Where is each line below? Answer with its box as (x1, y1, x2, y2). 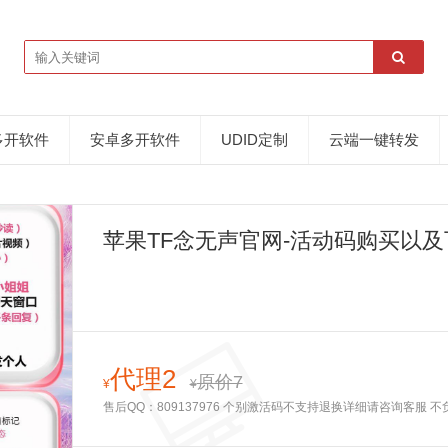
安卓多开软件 (89, 131, 180, 148)
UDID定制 (220, 131, 288, 148)
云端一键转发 (328, 131, 419, 148)
